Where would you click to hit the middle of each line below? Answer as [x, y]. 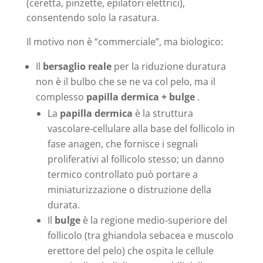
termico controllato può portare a [122, 174]
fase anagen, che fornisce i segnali [122, 144]
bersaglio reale [77, 66]
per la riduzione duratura [168, 66]
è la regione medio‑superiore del [154, 220]
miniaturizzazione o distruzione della [129, 189]
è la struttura [163, 113]
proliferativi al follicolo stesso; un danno [136, 159]
